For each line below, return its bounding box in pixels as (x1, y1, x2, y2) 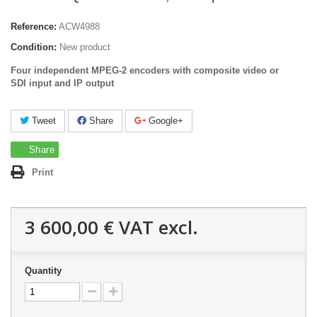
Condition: (11, 41, 57, 52)
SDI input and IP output (11, 77, 114, 88)
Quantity (25, 265, 62, 276)
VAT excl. (114, 214, 198, 240)
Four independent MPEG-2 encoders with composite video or (11, 64, 279, 76)
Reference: (11, 21, 57, 32)
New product (59, 41, 110, 52)
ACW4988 (59, 21, 100, 32)
